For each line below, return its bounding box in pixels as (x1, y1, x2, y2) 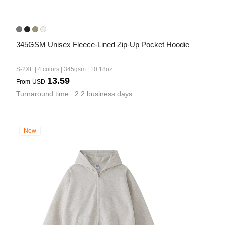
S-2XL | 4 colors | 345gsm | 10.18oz (16, 66, 113, 73)
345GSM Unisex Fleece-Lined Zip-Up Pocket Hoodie (16, 40, 189, 49)
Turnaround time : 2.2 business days (16, 90, 132, 98)
